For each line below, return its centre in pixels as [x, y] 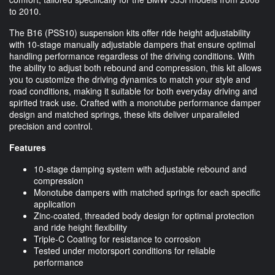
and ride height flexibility [80, 227]
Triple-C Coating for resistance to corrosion [117, 238]
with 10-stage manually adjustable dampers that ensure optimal [132, 44]
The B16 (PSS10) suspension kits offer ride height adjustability [130, 32]
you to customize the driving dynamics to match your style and [130, 79]
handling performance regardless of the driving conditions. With [132, 56]
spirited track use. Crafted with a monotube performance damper [135, 102]
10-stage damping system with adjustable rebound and [140, 168]
